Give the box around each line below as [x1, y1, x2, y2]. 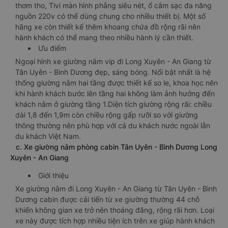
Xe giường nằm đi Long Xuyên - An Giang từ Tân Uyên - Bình [15, 184, 217, 193]
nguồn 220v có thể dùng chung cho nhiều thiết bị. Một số [15, 12, 206, 20]
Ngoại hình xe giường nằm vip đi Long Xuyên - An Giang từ [15, 57, 211, 66]
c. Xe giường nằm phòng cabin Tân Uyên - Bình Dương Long [10, 142, 217, 151]
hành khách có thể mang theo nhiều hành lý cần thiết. [15, 33, 193, 42]
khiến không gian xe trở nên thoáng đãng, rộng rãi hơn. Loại [15, 206, 214, 214]
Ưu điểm [38, 44, 66, 52]
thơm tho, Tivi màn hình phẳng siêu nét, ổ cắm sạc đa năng [15, 1, 212, 10]
